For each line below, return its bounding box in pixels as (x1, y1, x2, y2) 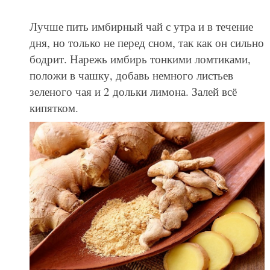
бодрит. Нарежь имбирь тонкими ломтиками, (29, 51, 251, 67)
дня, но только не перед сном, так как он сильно (29, 35, 264, 51)
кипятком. (29, 100, 78, 116)
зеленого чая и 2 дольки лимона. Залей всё (29, 84, 237, 99)
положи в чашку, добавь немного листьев (29, 67, 233, 83)
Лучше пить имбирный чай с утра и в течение (29, 19, 253, 34)
